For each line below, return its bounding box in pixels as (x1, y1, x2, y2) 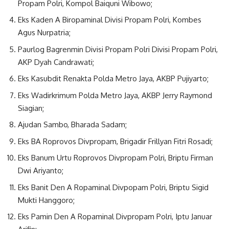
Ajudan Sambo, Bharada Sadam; (18, 120, 127, 130)
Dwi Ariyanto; (18, 166, 63, 176)
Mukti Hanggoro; (18, 195, 75, 205)
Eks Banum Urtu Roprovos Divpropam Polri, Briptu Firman (18, 153, 213, 163)
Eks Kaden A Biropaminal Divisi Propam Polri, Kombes (18, 15, 201, 25)
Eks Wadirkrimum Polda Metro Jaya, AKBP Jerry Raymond (18, 90, 212, 100)
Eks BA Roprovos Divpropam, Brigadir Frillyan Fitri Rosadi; (18, 136, 213, 146)
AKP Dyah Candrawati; (18, 57, 94, 67)
